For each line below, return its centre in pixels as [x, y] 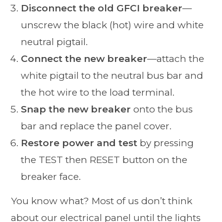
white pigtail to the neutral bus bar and [112, 75]
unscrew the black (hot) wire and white [112, 25]
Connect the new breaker [84, 58]
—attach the [176, 58]
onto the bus [162, 109]
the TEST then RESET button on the [104, 160]
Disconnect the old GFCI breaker [102, 8]
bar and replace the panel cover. [96, 126]
